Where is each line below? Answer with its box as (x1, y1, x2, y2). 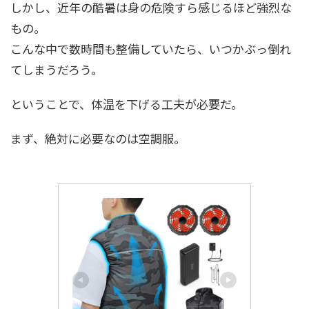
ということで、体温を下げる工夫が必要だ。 (10, 95, 243, 112)
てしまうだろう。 (10, 61, 103, 78)
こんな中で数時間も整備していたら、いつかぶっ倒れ (10, 40, 291, 57)
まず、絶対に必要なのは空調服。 (10, 130, 186, 147)
